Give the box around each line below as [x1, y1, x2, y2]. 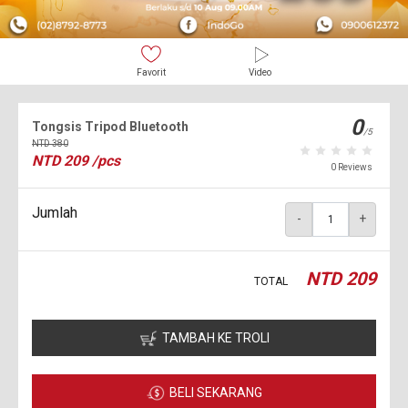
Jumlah [32, 204, 77, 221]
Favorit [137, 67, 166, 77]
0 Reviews [331, 162, 372, 172]
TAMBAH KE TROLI [161, 331, 270, 345]
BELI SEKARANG [168, 385, 262, 400]
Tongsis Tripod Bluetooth [32, 119, 189, 134]
